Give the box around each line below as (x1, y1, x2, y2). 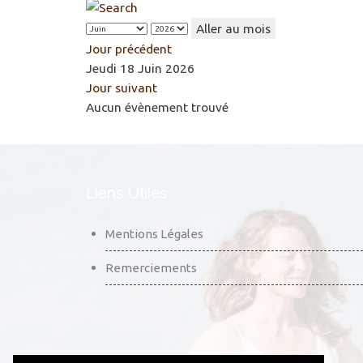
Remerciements (105, 260, 197, 275)
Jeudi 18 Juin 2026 (86, 60, 194, 75)
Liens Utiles (86, 181, 167, 203)
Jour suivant (86, 79, 157, 95)
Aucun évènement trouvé (86, 99, 228, 114)
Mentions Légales (105, 226, 203, 241)
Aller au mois (196, 20, 271, 36)
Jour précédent (86, 41, 172, 56)
